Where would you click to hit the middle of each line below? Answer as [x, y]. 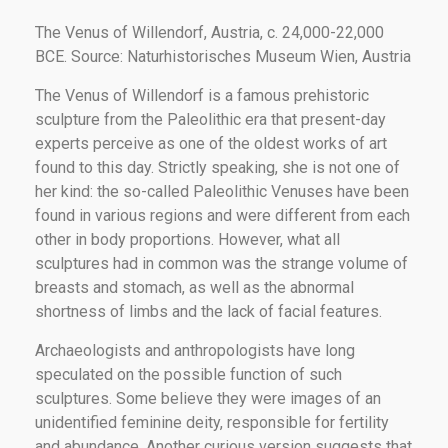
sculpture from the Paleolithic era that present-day [210, 119]
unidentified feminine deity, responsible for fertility [212, 422]
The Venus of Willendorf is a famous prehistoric [202, 95]
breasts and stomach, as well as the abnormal [194, 287]
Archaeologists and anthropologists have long [195, 350]
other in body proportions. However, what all [187, 239]
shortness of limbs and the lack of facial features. [208, 311]
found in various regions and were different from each [222, 215]
